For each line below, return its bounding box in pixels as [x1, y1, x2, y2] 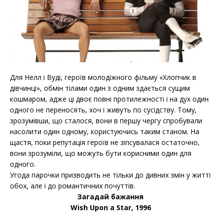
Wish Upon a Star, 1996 [70, 202, 151, 212]
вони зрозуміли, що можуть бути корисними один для [10, 148, 191, 158]
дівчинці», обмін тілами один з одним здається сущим [10, 83, 190, 93]
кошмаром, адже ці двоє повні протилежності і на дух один [10, 94, 209, 104]
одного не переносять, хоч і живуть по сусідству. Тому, [10, 105, 197, 114]
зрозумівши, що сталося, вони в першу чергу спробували [10, 115, 202, 125]
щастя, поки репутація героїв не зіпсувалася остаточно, [10, 137, 200, 147]
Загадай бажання [77, 191, 144, 201]
